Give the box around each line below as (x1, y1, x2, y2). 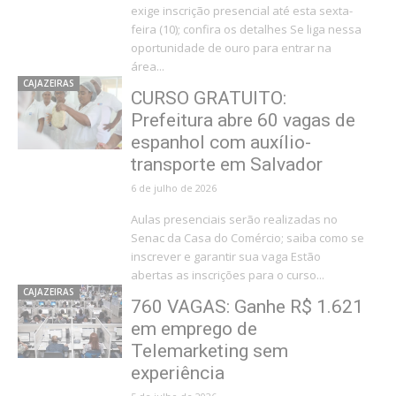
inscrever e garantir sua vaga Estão (130, 248, 291, 264)
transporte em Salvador (130, 154, 323, 175)
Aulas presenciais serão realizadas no (130, 211, 338, 227)
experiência (130, 362, 225, 384)
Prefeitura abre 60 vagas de (130, 110, 355, 131)
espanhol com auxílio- (130, 132, 311, 153)
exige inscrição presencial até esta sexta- (130, 3, 353, 19)
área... (130, 58, 164, 74)
